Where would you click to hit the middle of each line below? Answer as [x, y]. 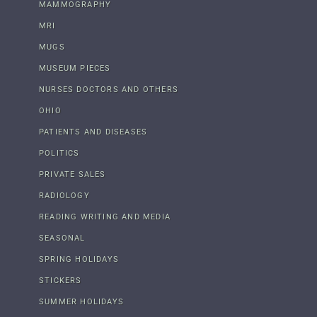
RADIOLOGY [64, 195]
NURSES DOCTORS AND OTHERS [109, 89]
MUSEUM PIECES [75, 68]
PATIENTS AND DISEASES [93, 132]
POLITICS [59, 153]
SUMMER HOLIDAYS [81, 301]
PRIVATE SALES [73, 174]
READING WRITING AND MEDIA [105, 217]
